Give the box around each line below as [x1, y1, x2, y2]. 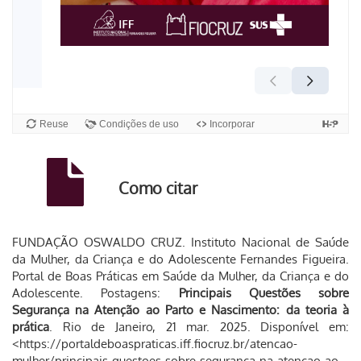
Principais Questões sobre [178, 285, 349, 301]
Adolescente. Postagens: [12, 285, 179, 301]
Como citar [118, 177, 197, 198]
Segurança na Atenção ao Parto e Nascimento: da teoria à [12, 302, 349, 317]
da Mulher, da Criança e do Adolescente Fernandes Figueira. [12, 251, 349, 267]
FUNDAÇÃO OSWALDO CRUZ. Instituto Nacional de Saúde [12, 234, 349, 250]
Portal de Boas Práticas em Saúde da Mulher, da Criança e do [12, 268, 349, 284]
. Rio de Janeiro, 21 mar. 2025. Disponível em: [49, 319, 349, 334]
